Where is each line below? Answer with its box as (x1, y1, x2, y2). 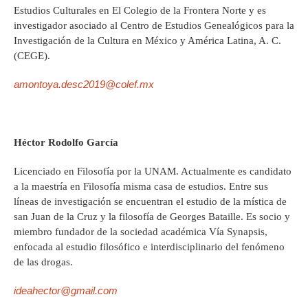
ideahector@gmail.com (14, 285, 118, 297)
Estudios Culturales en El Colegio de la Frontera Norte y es (14, 5, 266, 16)
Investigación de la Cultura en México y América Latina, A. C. (14, 35, 281, 47)
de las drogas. (14, 256, 73, 268)
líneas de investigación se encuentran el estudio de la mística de (14, 196, 287, 208)
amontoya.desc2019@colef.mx (14, 78, 154, 91)
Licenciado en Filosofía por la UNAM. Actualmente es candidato (14, 166, 291, 177)
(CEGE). (14, 50, 50, 62)
